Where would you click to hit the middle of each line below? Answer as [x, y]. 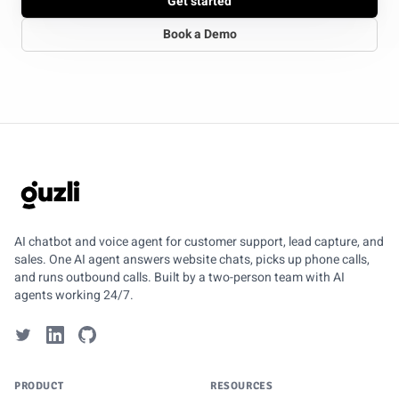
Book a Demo [199, 34]
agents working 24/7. [74, 295]
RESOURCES [242, 386]
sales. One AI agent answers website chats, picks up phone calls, [192, 260]
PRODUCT [39, 386]
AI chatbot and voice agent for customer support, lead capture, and [199, 242]
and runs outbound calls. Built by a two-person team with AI [179, 277]
